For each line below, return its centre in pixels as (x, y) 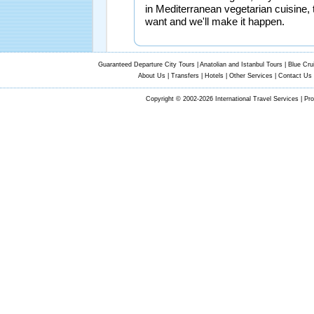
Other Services (251, 76)
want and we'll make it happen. (215, 21)
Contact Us (295, 76)
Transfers (185, 76)
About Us (151, 76)
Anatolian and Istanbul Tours (241, 64)
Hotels (214, 76)
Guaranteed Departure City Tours (146, 64)
